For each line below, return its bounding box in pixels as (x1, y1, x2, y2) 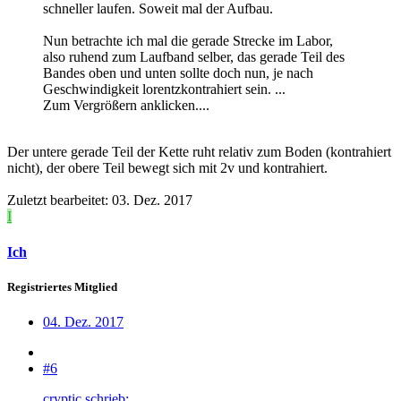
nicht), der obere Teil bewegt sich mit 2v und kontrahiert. (7, 160, 328, 176)
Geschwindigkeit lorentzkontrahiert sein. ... (43, 81, 286, 98)
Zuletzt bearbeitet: (7, 192, 112, 209)
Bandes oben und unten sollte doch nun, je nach (43, 65, 313, 81)
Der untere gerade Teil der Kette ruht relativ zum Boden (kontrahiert (7, 144, 391, 160)
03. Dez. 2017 (112, 192, 192, 209)
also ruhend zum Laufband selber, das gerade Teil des (43, 49, 345, 65)
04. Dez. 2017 (43, 313, 124, 329)
